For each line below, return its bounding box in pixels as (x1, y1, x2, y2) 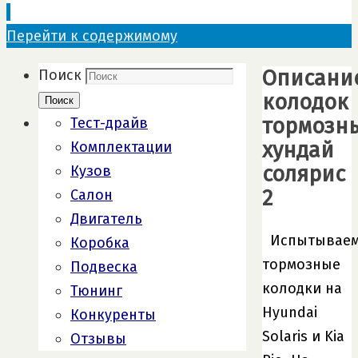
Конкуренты (70, 306, 156, 324)
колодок (262, 89, 348, 116)
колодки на (262, 279, 342, 297)
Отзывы (70, 330, 126, 348)
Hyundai (262, 303, 317, 321)
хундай (262, 137, 334, 164)
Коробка (70, 234, 129, 252)
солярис (262, 161, 345, 188)
